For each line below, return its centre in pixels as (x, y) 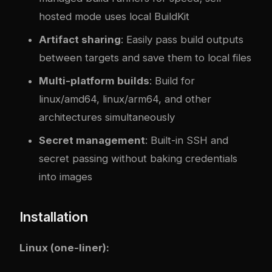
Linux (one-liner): (64, 247)
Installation (54, 216)
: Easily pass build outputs (182, 39)
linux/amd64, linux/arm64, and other (125, 99)
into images (66, 176)
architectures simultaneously (107, 117)
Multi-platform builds (94, 80)
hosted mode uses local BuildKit (114, 16)
